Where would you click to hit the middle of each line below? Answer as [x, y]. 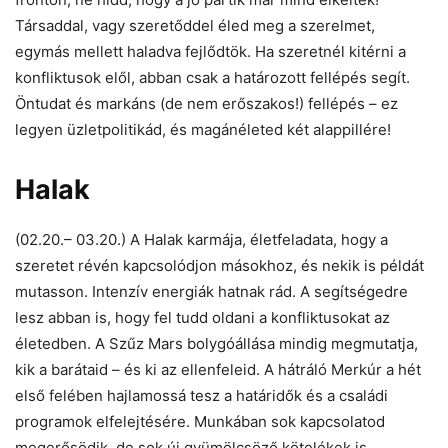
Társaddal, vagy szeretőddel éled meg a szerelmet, [195, 25]
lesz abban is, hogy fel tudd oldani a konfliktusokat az [202, 317]
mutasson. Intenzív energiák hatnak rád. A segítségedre [211, 291]
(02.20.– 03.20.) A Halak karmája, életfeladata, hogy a [201, 239]
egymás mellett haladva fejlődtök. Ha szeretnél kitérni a [210, 51]
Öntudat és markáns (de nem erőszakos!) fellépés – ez [206, 103]
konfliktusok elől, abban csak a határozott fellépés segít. [212, 77]
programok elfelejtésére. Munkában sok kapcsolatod [200, 421]
